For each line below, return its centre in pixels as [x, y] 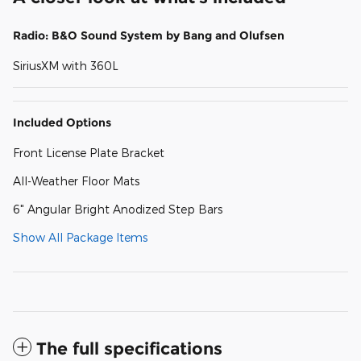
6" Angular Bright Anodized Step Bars [118, 209]
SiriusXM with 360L [66, 65]
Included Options [62, 122]
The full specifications [129, 348]
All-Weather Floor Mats [76, 180]
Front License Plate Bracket [89, 152]
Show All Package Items [80, 237]
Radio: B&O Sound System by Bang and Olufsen [149, 35]
